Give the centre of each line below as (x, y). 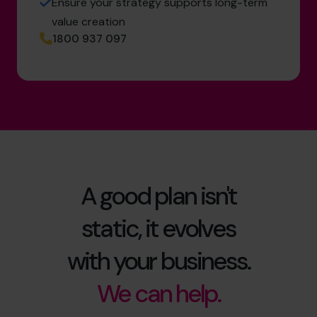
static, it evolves (158, 228)
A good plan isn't (158, 196)
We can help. (158, 293)
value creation (88, 21)
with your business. (158, 261)
